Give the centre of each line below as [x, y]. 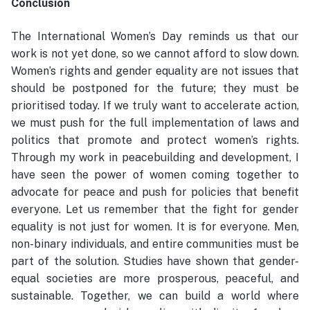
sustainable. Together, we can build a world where [155, 295]
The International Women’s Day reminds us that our [155, 36]
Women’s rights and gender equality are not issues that [155, 71]
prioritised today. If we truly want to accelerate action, [155, 105]
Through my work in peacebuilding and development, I [155, 157]
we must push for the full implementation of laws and [155, 122]
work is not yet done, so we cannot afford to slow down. [155, 53]
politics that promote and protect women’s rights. [155, 140]
